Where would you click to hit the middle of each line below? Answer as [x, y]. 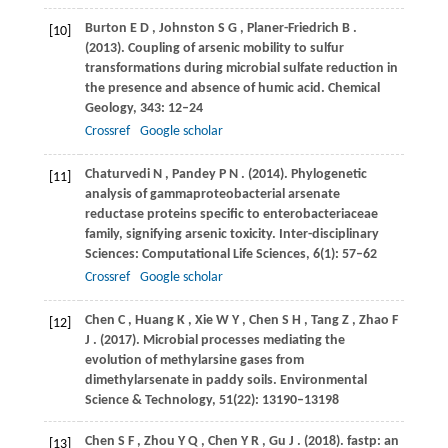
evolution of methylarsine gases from [194, 361]
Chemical [353, 89]
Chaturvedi [117, 175]
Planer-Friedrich [292, 29]
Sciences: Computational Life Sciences [195, 255]
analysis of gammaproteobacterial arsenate [212, 195]
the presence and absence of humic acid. [206, 89]
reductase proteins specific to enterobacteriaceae [231, 215]
